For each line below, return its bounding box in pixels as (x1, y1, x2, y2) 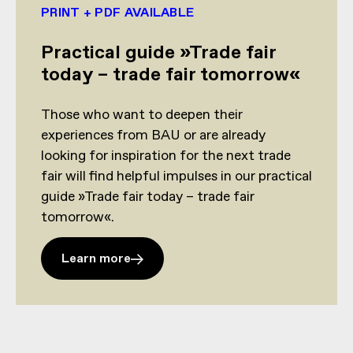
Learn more (61, 250, 131, 267)
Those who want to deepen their (41, 105, 243, 124)
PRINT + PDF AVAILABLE (41, 4, 195, 21)
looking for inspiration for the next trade (41, 146, 291, 165)
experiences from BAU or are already (41, 125, 266, 145)
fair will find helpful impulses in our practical (41, 166, 312, 186)
